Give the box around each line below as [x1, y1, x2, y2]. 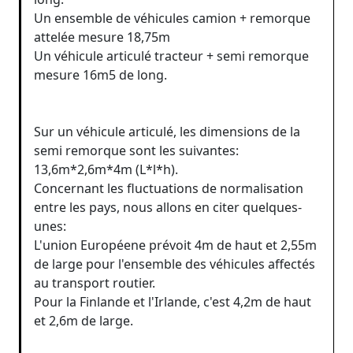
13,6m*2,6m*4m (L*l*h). [34, 160, 178, 178]
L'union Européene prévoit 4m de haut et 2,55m [34, 236, 317, 254]
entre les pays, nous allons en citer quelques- [34, 198, 302, 216]
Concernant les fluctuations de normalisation [34, 179, 303, 197]
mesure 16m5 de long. [34, 65, 167, 84]
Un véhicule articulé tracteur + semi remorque [34, 46, 309, 65]
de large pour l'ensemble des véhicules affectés [34, 255, 315, 273]
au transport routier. [34, 273, 155, 292]
